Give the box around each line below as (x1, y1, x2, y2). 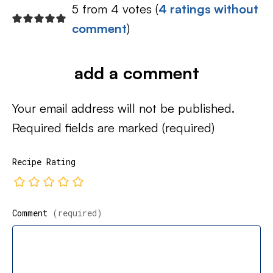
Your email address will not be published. (12, 101, 235, 116)
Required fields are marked (12, 120, 162, 136)
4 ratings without (158, 1, 258, 17)
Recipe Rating (12, 156, 76, 168)
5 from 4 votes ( (72, 1, 158, 17)
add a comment (74, 62, 199, 84)
